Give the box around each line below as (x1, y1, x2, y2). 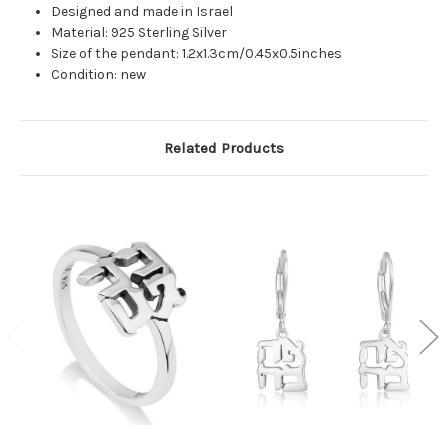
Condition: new (51, 66, 147, 84)
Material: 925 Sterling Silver (51, 24, 228, 42)
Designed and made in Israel (51, 3, 234, 21)
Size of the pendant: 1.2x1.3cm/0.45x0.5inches (51, 45, 343, 63)
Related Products (164, 139, 284, 158)
